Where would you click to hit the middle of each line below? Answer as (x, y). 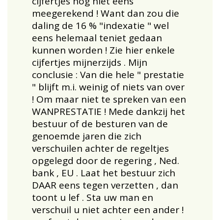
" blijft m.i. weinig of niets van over (108, 87)
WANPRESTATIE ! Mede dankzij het (108, 111)
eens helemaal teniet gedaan (97, 38)
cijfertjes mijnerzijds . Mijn (89, 62)
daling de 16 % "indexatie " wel (100, 25)
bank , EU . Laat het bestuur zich (103, 173)
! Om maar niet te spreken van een (109, 99)
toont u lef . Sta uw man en (92, 197)
